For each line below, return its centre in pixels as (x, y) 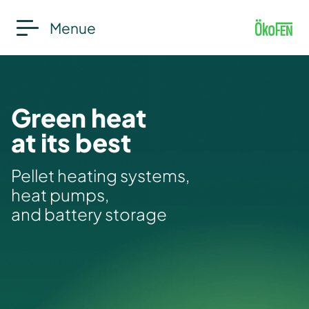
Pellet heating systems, (100, 175)
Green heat (79, 117)
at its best (71, 142)
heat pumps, (60, 195)
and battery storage (89, 214)
